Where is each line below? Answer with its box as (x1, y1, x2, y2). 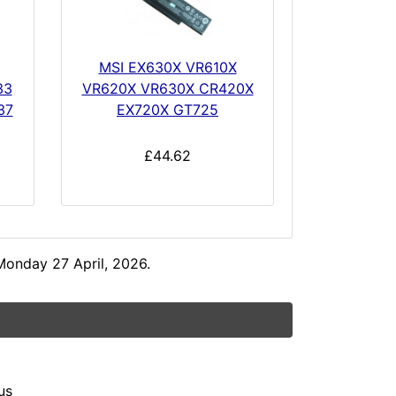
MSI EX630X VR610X (98, 57, 237, 76)
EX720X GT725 (117, 100, 218, 118)
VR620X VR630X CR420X (81, 79, 254, 97)
